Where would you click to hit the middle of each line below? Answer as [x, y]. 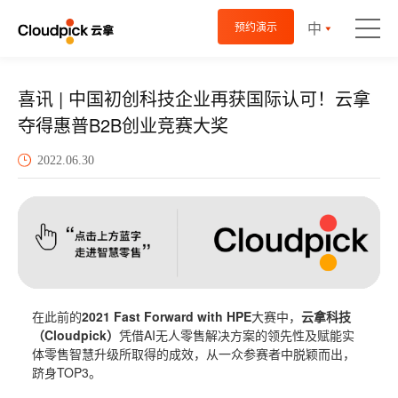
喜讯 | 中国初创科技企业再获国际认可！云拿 [194, 98]
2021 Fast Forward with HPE [167, 317]
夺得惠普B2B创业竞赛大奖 [123, 125]
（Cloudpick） [76, 335]
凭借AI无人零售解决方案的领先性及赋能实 [237, 335]
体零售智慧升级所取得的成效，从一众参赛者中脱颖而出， [194, 354]
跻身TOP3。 [67, 373]
